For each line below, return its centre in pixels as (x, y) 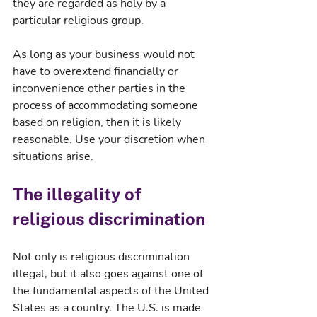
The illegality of (79, 194)
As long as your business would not (105, 54)
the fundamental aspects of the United (112, 290)
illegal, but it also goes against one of (109, 273)
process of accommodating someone (107, 105)
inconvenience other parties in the (100, 88)
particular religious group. (78, 20)
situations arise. (53, 156)
